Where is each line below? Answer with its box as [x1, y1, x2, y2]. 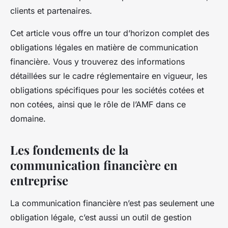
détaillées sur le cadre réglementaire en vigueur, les [10, 70, 207, 81]
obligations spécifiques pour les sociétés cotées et [10, 84, 204, 95]
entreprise [10, 172, 68, 188]
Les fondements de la [10, 141, 128, 158]
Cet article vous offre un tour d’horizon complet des [10, 27, 209, 38]
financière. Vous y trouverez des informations [10, 56, 185, 67]
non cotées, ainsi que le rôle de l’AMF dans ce [10, 99, 186, 109]
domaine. [10, 113, 46, 124]
